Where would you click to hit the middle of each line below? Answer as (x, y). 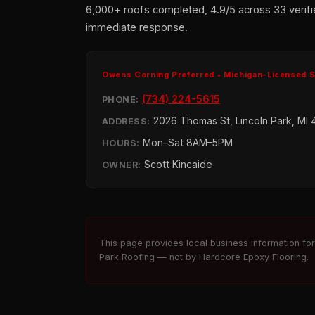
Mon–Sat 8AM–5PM (186, 142)
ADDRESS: (126, 121)
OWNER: (122, 165)
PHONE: (121, 99)
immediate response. (137, 27)
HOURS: (121, 143)
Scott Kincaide (177, 164)
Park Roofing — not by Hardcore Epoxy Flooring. (204, 257)
